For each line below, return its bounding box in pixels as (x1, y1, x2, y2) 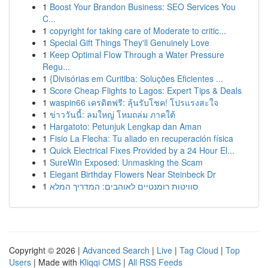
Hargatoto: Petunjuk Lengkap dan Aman (50, 120, 202, 132)
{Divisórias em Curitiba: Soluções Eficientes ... (50, 72, 223, 84)
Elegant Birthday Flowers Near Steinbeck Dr (50, 168, 216, 180)
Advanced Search (83, 244, 150, 256)
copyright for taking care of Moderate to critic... (50, 25, 226, 36)
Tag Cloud (179, 244, 218, 256)
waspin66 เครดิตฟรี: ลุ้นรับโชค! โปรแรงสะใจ (50, 96, 218, 108)
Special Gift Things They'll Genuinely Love (50, 36, 209, 48)
